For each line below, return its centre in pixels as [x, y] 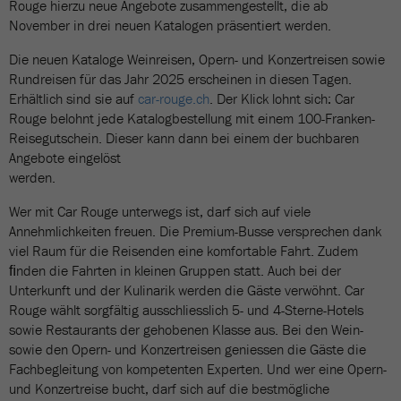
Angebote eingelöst [65, 158]
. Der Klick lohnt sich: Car [282, 98]
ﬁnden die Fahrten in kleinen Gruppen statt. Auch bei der [175, 270]
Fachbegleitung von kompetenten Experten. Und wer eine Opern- [198, 369]
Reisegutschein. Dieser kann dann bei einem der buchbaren [184, 138]
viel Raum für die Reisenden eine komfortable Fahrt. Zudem [183, 251]
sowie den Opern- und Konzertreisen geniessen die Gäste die [188, 349]
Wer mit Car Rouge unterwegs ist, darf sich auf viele [160, 211]
